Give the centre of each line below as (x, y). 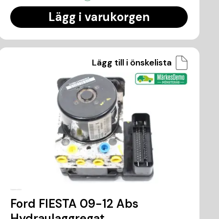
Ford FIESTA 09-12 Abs (75, 203)
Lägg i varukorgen (99, 17)
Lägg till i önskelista (131, 62)
